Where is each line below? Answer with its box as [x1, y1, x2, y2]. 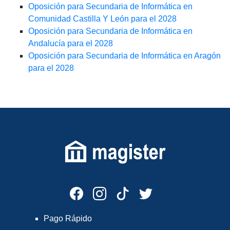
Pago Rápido [44, 214, 92, 223]
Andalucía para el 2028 [28, 39, 113, 48]
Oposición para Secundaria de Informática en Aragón [28, 51, 221, 61]
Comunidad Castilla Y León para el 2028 [28, 14, 177, 24]
